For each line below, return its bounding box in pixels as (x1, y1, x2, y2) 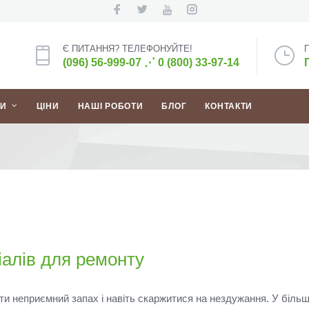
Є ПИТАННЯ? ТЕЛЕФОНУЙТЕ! (62, 43, 192, 54)
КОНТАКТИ (205, 101, 253, 111)
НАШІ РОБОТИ (77, 101, 143, 111)
